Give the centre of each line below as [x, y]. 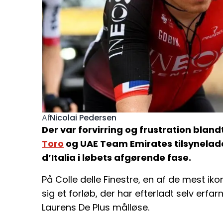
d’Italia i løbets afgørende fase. [116, 158]
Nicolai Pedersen [83, 117]
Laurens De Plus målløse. [96, 208]
